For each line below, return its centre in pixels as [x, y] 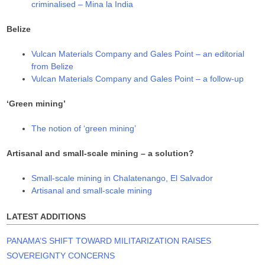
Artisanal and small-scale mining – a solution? [101, 153]
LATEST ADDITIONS [46, 216]
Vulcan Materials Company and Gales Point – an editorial [138, 54]
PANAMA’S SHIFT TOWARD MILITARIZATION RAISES [109, 241]
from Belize [53, 66]
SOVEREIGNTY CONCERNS [61, 256]
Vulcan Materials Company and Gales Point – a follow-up [138, 78]
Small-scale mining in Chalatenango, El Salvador [122, 178]
